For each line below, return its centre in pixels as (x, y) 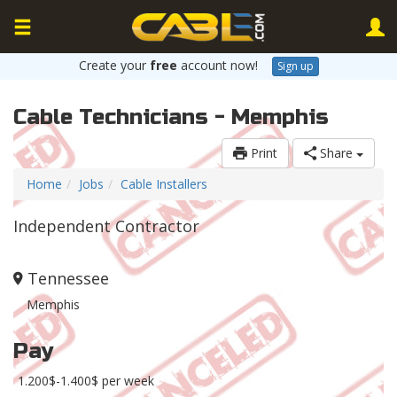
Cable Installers (164, 184)
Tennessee (68, 279)
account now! (219, 65)
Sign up (295, 66)
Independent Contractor (106, 226)
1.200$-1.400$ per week (86, 381)
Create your (114, 65)
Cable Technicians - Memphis (171, 118)
